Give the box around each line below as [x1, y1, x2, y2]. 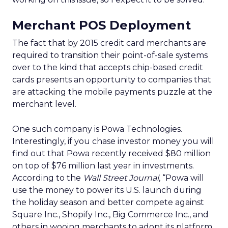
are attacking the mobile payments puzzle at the [12, 87, 212, 97]
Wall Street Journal [83, 173, 159, 183]
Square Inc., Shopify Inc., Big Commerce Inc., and [12, 210, 209, 219]
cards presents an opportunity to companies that [12, 75, 211, 84]
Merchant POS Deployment [12, 18, 191, 33]
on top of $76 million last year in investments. [12, 161, 194, 170]
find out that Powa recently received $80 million [12, 149, 211, 158]
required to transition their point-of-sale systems [12, 50, 208, 60]
